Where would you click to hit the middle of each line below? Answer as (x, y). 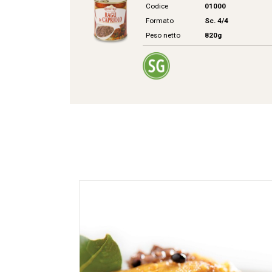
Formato (160, 21)
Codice (157, 6)
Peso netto (163, 35)
